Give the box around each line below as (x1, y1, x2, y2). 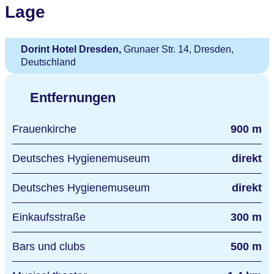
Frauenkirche (19, 122, 76, 135)
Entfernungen (30, 89, 116, 105)
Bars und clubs (20, 240, 85, 253)
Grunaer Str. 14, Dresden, (121, 43, 234, 54)
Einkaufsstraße (20, 210, 86, 223)
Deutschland (21, 56, 76, 67)
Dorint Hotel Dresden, (21, 43, 122, 54)
